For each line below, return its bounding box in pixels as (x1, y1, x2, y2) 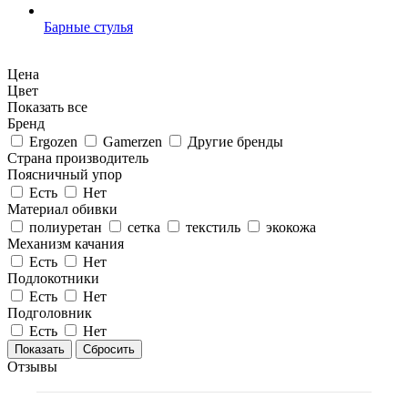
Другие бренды (188, 134, 283, 149)
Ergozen (29, 134, 77, 149)
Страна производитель (7, 150, 148, 166)
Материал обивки (7, 201, 117, 217)
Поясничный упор (7, 167, 122, 182)
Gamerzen (103, 134, 162, 149)
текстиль (186, 219, 240, 235)
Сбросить (83, 342, 135, 356)
